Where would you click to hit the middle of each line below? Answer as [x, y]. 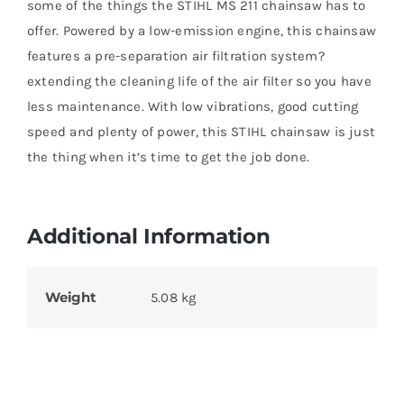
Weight [70, 298]
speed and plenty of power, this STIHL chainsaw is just [201, 132]
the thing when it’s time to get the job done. [168, 157]
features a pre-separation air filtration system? [175, 56]
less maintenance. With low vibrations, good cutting [193, 107]
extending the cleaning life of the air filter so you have [199, 82]
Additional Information [148, 236]
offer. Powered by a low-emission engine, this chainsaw [202, 31]
